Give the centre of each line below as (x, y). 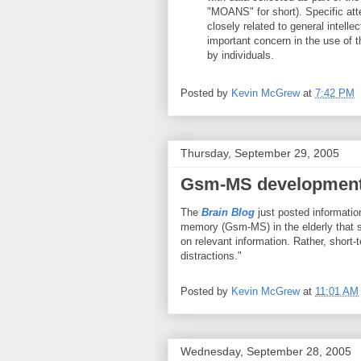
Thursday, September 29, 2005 (260, 153)
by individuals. (240, 55)
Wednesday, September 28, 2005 (266, 351)
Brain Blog (228, 212)
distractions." (211, 256)
